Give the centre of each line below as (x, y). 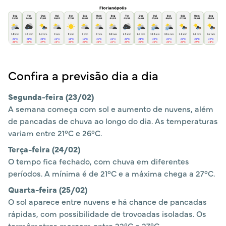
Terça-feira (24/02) (44, 149)
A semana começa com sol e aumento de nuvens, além (111, 109)
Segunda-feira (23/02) (51, 97)
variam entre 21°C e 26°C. (55, 133)
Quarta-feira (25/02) (48, 189)
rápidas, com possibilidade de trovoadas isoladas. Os (107, 214)
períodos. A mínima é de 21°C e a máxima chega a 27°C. (111, 173)
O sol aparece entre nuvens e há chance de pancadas (107, 202)
